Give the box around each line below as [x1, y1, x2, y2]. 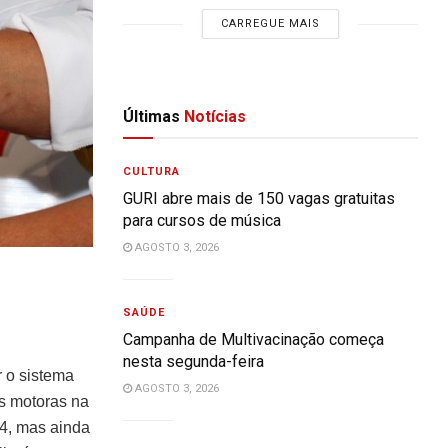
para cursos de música [123, 211, 282, 230]
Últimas [123, 107, 181, 126]
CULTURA [123, 165, 181, 178]
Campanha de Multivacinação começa [123, 330, 385, 349]
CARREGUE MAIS [221, 17, 321, 30]
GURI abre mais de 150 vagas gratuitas [123, 189, 396, 208]
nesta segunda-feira [123, 352, 265, 371]
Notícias [180, 107, 247, 126]
